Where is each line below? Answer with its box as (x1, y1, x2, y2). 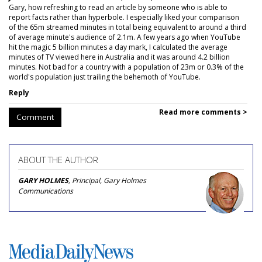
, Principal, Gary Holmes (68, 175, 146, 185)
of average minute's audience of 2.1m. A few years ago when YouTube (9, 32, 240, 42)
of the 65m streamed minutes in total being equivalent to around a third (9, 22, 246, 32)
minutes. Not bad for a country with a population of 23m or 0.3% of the (9, 62, 244, 72)
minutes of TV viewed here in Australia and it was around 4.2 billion (9, 52, 230, 62)
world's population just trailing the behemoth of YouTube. (9, 72, 201, 82)
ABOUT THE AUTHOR (18, 154, 98, 166)
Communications (18, 186, 73, 196)
